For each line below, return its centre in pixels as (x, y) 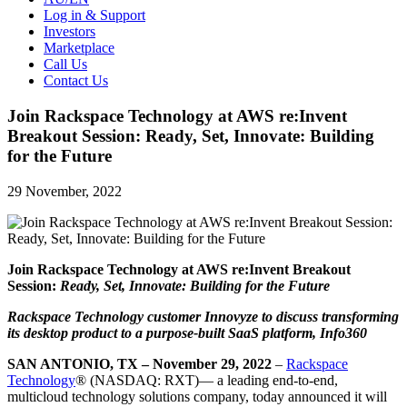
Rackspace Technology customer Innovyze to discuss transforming (203, 316)
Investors (69, 32)
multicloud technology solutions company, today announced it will (197, 396)
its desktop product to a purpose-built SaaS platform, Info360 (187, 333)
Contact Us (76, 81)
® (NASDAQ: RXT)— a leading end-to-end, (207, 380)
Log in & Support (94, 15)
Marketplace (79, 48)
